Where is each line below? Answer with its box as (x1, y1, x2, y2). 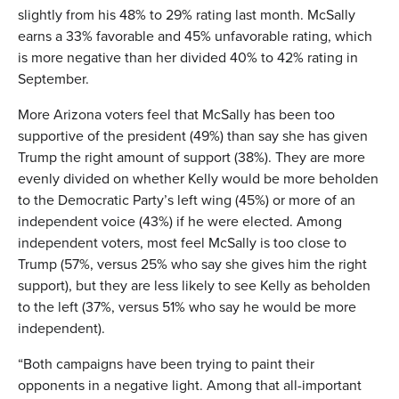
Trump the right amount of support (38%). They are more (18, 146, 365, 167)
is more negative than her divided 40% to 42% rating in (18, 46, 358, 68)
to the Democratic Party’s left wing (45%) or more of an (18, 189, 355, 210)
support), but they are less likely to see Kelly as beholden (18, 274, 370, 296)
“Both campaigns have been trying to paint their (18, 353, 314, 374)
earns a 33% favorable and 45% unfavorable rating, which (18, 25, 372, 46)
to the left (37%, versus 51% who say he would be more (18, 296, 356, 317)
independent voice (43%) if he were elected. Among (18, 210, 342, 232)
